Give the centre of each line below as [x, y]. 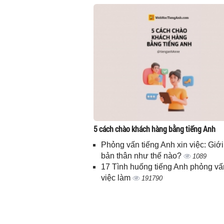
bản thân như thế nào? [142, 156]
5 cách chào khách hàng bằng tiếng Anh [154, 129]
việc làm [117, 178]
